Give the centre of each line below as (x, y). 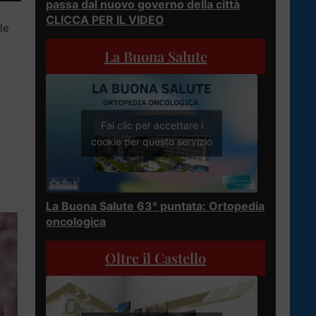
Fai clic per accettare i (152, 126)
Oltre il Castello (156, 258)
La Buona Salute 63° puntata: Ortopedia (155, 206)
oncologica (76, 222)
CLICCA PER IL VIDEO (105, 19)
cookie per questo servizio (152, 142)
